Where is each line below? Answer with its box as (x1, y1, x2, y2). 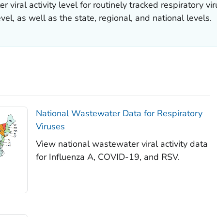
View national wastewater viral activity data (35, 138, 208, 150)
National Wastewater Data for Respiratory (35, 107, 202, 119)
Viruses (35, 120, 65, 132)
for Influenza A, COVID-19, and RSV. (35, 151, 180, 163)
